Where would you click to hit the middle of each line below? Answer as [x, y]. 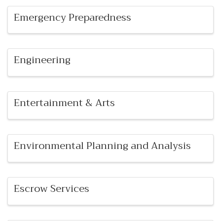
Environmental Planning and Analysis [102, 146]
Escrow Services [52, 188]
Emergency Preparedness [73, 17]
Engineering [42, 60]
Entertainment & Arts [64, 103]
